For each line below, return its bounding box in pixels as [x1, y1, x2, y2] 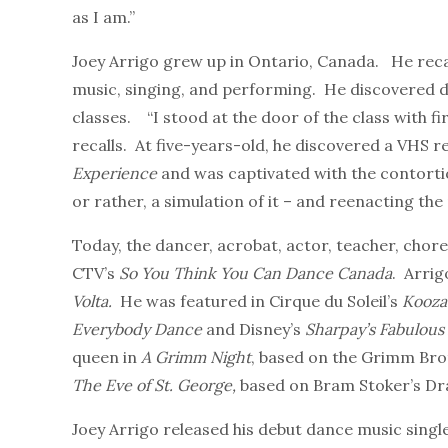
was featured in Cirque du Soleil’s [146, 291, 402, 312]
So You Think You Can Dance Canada [119, 263, 392, 284]
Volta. [72, 291, 116, 312]
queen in [72, 347, 141, 368]
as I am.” [72, 7, 135, 28]
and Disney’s [206, 319, 305, 340]
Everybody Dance [72, 319, 206, 340]
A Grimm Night [141, 347, 251, 368]
